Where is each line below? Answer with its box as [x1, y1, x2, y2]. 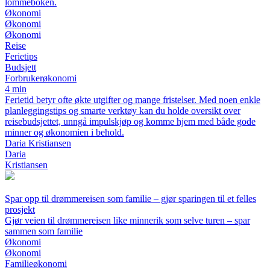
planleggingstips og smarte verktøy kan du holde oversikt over [5, 105, 240, 116]
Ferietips [5, 51, 37, 61]
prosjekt [5, 204, 35, 215]
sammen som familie [5, 226, 83, 236]
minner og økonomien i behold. [5, 127, 124, 137]
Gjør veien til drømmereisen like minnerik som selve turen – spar [5, 215, 250, 225]
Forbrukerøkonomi [5, 73, 77, 83]
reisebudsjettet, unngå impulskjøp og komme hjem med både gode [5, 116, 256, 127]
